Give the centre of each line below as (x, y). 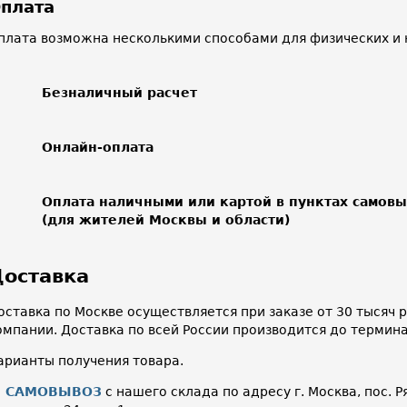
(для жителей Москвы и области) (166, 219)
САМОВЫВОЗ (54, 391)
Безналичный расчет (119, 92)
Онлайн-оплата (98, 147)
